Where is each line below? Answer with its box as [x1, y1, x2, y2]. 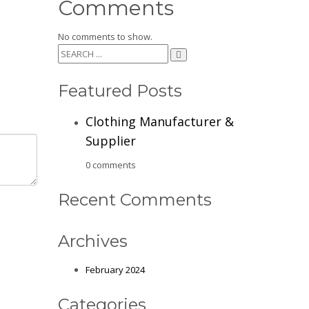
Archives [57, 230, 128, 251]
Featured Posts [57, 80, 182, 101]
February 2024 [85, 263, 145, 276]
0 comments [85, 158, 136, 171]
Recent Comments [57, 189, 212, 210]
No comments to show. [57, 30, 152, 43]
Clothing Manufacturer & [85, 112, 234, 130]
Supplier [85, 132, 136, 149]
